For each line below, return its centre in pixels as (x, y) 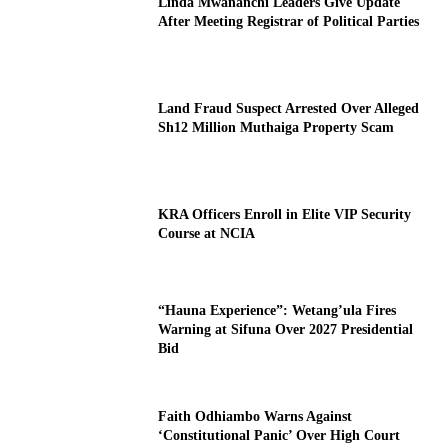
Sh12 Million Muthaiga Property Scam (276, 128)
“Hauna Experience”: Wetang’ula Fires (277, 310)
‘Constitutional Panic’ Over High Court (279, 435)
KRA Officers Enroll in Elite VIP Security (285, 214)
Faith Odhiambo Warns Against (255, 416)
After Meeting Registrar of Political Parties (289, 22)
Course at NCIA (207, 233)
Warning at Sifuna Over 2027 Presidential (286, 329)
